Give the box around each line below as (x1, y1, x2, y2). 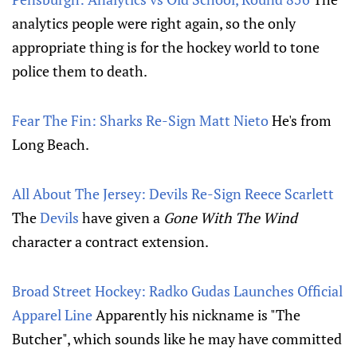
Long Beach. (12, 135, 89, 154)
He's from (269, 111, 331, 130)
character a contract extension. (12, 232, 209, 251)
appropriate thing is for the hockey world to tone (12, 37, 320, 57)
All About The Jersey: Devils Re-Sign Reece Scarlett (12, 184, 334, 203)
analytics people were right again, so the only (12, 14, 296, 33)
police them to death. (12, 61, 147, 80)
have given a (79, 208, 163, 227)
